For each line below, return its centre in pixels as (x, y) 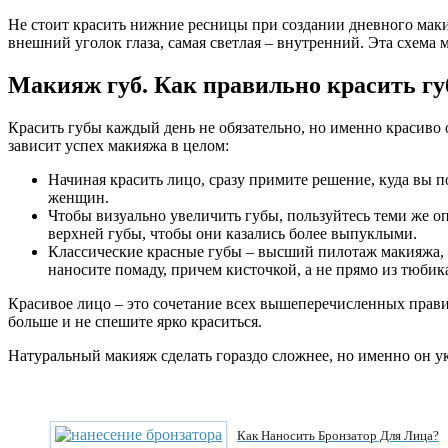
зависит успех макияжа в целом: (118, 146)
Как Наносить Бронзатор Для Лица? (338, 436)
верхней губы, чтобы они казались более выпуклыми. (232, 234)
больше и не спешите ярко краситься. (135, 322)
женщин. (78, 198)
